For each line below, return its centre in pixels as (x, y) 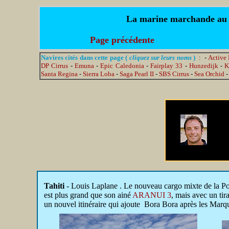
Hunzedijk (203, 66)
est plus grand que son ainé (88, 195)
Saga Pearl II (137, 74)
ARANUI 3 (152, 195)
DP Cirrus (55, 66)
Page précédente (122, 40)
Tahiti (54, 186)
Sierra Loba (99, 74)
